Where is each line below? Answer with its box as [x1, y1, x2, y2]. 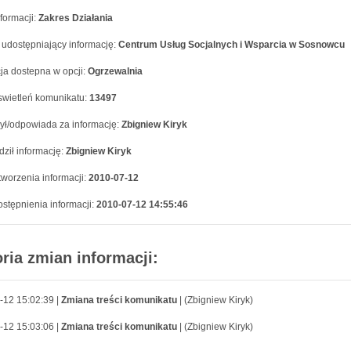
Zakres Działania [38, 13, 113, 24]
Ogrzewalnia [88, 66, 143, 77]
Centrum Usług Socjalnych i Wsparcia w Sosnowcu [118, 39, 345, 50]
